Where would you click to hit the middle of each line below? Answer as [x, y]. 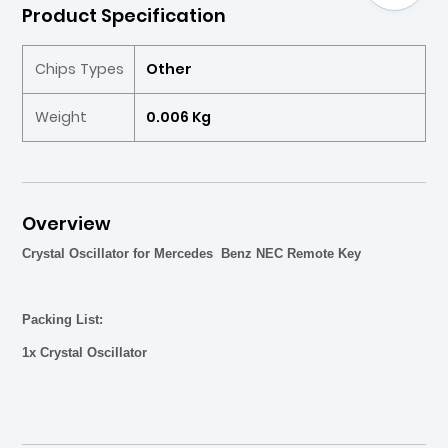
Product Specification [124, 15]
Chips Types [79, 68]
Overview [66, 224]
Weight [60, 116]
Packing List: [63, 319]
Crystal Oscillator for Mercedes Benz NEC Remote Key [192, 253]
